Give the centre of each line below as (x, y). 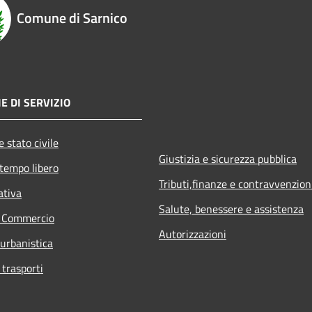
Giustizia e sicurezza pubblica (228, 158)
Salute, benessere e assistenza (231, 209)
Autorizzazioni (193, 234)
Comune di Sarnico (72, 17)
